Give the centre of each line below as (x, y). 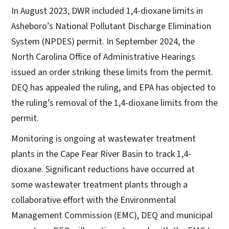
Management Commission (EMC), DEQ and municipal (112, 216)
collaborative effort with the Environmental (94, 200)
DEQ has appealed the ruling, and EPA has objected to (113, 88)
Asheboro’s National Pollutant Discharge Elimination (111, 27)
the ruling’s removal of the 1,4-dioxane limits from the (114, 103)
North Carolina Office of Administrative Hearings (103, 57)
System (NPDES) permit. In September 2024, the (103, 42)
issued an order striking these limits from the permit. (112, 73)
